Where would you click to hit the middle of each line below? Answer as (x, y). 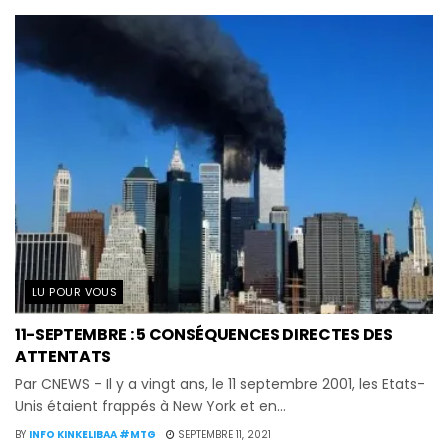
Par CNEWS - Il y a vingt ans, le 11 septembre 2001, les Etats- (220, 384)
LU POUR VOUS (75, 292)
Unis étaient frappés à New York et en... (150, 406)
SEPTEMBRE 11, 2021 (223, 435)
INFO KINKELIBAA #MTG (92, 435)
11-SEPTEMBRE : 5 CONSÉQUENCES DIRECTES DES (204, 335)
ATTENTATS (63, 357)
